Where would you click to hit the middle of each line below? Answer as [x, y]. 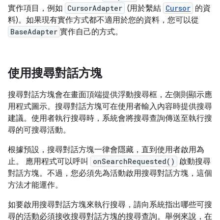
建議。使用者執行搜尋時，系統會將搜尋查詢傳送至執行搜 [110, 118]
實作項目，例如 [36, 8]
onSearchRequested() [134, 161]
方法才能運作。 [35, 185]
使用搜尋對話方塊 [55, 73]
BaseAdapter [34, 32]
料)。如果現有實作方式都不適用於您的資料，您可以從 [103, 20]
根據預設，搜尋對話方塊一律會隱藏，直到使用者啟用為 [106, 150]
